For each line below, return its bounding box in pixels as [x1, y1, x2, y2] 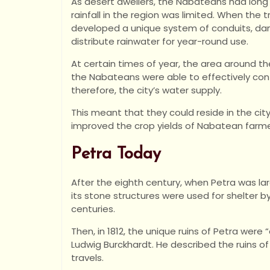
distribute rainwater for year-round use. [71, 35, 248, 48]
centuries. [71, 202, 115, 215]
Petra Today [71, 146, 161, 163]
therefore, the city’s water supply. [71, 84, 222, 96]
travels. [71, 251, 104, 264]
